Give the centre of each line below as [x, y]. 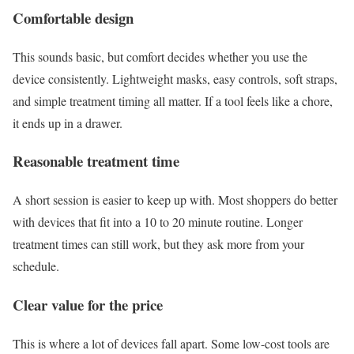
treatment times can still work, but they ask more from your [158, 244]
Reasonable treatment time [96, 161]
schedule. [36, 266]
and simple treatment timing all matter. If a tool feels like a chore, [173, 100]
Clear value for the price [88, 304]
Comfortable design [73, 17]
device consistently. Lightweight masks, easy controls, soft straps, [175, 78]
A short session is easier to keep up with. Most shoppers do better [175, 200]
